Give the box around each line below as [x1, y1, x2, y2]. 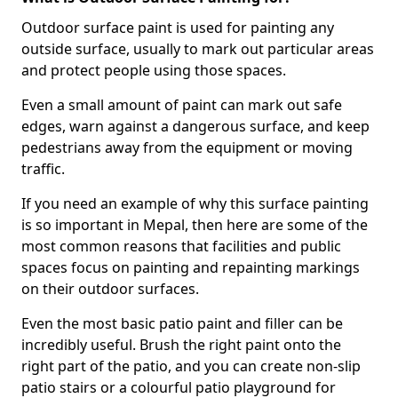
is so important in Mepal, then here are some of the [21, 215, 368, 235]
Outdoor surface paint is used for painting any [21, 18, 334, 37]
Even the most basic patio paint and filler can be [21, 314, 343, 333]
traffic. [21, 159, 65, 179]
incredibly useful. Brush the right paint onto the [21, 335, 341, 354]
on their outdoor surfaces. [21, 279, 199, 298]
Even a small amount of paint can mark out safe [21, 95, 342, 115]
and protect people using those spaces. [21, 60, 286, 80]
